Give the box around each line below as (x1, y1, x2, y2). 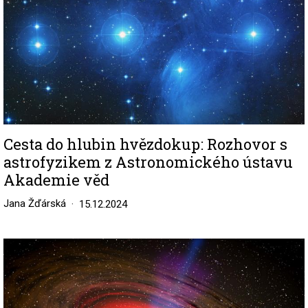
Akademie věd (3, 169, 109, 190)
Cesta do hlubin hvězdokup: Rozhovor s (3, 133, 287, 154)
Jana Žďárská (3, 197, 66, 210)
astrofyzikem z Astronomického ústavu (3, 151, 293, 172)
